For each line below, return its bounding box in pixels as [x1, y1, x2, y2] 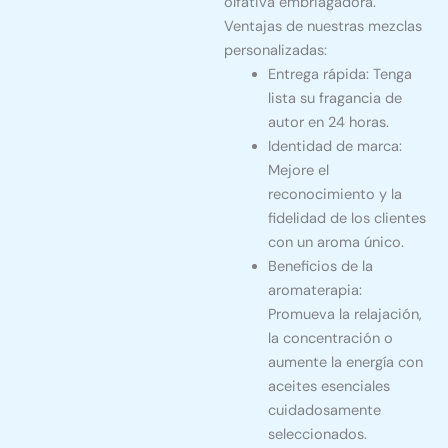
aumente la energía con [267, 353, 423, 373]
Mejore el [267, 161, 329, 181]
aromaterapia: [267, 281, 362, 301]
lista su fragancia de [267, 89, 402, 109]
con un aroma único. [267, 233, 404, 253]
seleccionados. [267, 425, 367, 445]
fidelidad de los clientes [267, 209, 426, 229]
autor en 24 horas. [267, 113, 389, 133]
